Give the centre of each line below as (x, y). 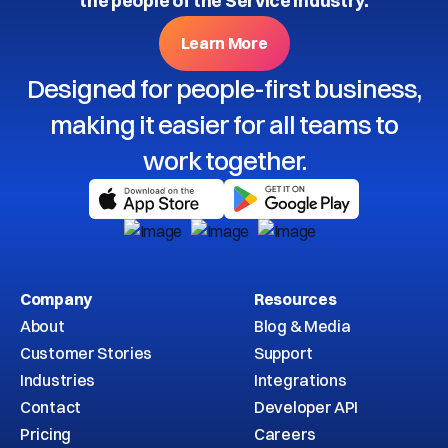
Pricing (45, 434)
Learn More (224, 43)
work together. (224, 161)
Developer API (306, 407)
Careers (285, 434)
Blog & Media (302, 326)
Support (283, 353)
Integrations (300, 380)
